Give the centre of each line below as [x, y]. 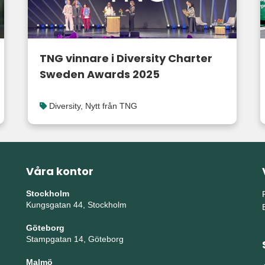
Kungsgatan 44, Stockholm [76, 204]
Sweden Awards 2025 [99, 74]
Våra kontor [59, 171]
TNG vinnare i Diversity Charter [126, 58]
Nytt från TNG [111, 106]
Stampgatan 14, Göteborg [75, 239]
